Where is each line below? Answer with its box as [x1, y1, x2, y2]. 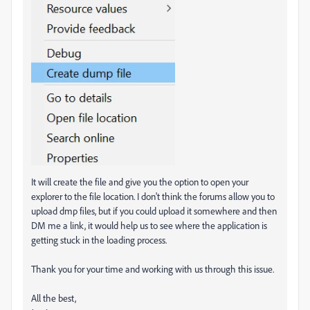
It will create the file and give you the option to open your [31, 175, 248, 188]
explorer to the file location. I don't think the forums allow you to [31, 190, 275, 202]
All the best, [31, 291, 76, 304]
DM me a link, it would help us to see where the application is [31, 219, 267, 231]
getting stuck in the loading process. [31, 233, 167, 246]
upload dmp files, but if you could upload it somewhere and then [31, 204, 277, 217]
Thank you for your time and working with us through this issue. [31, 262, 274, 275]
